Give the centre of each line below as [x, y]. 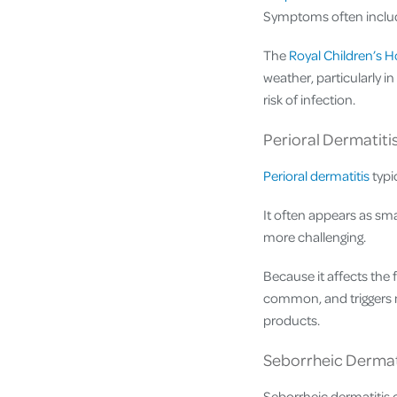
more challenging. [315, 237]
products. [292, 320]
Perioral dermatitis [316, 175]
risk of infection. [309, 99]
